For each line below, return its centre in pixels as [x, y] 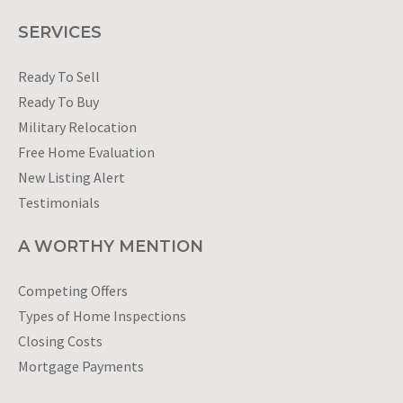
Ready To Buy [58, 101]
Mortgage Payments [81, 366]
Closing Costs [60, 340]
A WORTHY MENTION [111, 246]
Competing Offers [73, 290]
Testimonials [59, 202]
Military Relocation [77, 126]
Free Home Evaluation [86, 152]
